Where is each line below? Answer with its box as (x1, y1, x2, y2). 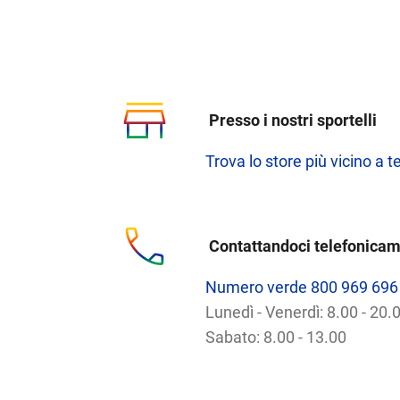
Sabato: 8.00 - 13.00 (204, 328, 346, 346)
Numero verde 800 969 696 (204, 278, 398, 296)
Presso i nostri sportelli (208, 111, 377, 129)
